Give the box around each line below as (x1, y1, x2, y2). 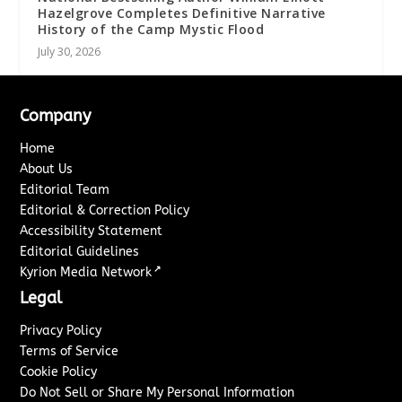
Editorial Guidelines (20, 244, 140, 260)
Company (20, 106, 92, 127)
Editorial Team (20, 182, 110, 198)
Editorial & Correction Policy (20, 203, 190, 219)
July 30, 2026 (38, 44, 101, 60)
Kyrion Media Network (20, 265, 153, 281)
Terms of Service (20, 344, 119, 360)
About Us (20, 162, 74, 178)
